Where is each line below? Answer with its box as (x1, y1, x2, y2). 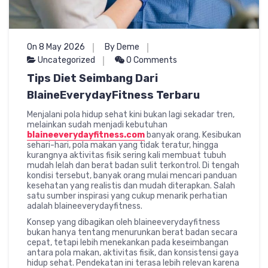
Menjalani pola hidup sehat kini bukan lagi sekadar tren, (27, 109, 234, 120)
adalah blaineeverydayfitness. (27, 200, 142, 211)
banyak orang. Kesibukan (145, 129, 241, 140)
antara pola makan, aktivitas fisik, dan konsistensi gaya (27, 247, 239, 258)
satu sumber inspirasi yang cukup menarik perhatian (27, 190, 227, 201)
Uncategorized (38, 54, 95, 65)
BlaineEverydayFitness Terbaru (27, 88, 200, 102)
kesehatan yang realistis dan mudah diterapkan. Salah (27, 180, 235, 191)
